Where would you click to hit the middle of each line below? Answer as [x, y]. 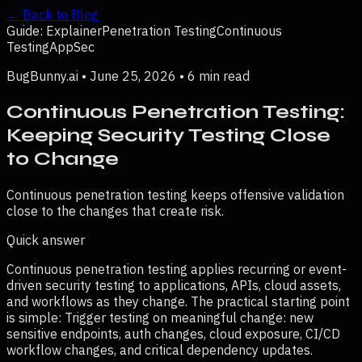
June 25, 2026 [133, 76]
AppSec [72, 47]
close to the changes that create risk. [115, 210]
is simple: [36, 317]
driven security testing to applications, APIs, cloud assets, [174, 285]
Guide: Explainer [54, 31]
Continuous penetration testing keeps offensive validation [175, 194]
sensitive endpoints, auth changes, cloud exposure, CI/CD [173, 333]
